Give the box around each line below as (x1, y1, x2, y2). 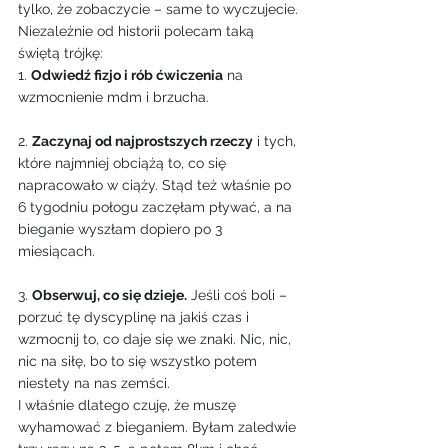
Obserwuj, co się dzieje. (32, 287, 187, 303)
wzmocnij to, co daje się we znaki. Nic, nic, (18, 331, 295, 347)
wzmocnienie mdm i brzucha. (18, 89, 209, 105)
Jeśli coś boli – (187, 287, 291, 303)
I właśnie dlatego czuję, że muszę (18, 397, 240, 413)
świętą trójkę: (18, 45, 103, 61)
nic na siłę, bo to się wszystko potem (18, 353, 261, 369)
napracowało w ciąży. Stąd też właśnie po (18, 177, 295, 193)
